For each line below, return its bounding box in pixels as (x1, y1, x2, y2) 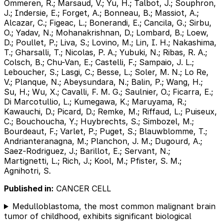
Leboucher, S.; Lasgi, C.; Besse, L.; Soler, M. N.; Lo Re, (4, 67, 209, 77)
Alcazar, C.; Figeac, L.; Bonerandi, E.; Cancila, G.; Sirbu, (4, 17, 212, 28)
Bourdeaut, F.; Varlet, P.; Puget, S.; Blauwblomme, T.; (4, 126, 207, 136)
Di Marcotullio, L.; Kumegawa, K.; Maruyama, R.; (4, 96, 186, 107)
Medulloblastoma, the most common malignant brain (12, 201, 216, 211)
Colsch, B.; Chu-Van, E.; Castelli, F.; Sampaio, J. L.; (4, 57, 194, 67)
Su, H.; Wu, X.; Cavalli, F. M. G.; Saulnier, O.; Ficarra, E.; (4, 86, 213, 97)
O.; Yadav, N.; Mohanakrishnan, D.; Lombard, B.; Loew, (4, 27, 209, 37)
